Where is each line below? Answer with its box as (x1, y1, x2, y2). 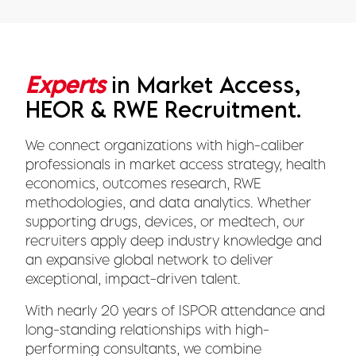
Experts (25, 70, 105, 98)
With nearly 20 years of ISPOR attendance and (25, 301, 325, 319)
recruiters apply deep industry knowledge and (25, 231, 322, 249)
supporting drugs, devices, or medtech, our (25, 212, 305, 230)
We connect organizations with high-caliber (25, 136, 304, 153)
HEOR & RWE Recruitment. (25, 95, 301, 122)
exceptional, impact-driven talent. (25, 269, 241, 287)
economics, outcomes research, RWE (25, 174, 261, 192)
